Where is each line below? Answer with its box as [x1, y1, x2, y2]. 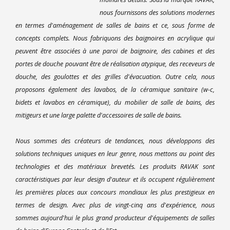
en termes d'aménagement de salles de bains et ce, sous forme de [15, 21, 215, 30]
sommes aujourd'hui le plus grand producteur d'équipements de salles [15, 213, 215, 222]
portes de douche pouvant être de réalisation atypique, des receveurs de [15, 59, 215, 68]
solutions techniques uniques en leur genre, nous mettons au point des [15, 149, 215, 158]
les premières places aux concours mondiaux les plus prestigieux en [15, 187, 215, 197]
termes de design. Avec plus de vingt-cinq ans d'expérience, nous [15, 200, 215, 209]
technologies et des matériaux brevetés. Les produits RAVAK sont [15, 162, 215, 171]
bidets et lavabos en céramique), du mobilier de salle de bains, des [15, 98, 215, 107]
